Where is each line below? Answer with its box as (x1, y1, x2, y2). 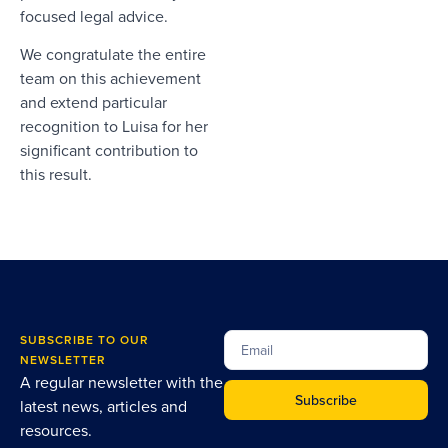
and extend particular (20, 91, 167, 114)
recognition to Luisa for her (20, 115, 208, 138)
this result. (20, 163, 92, 186)
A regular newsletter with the (20, 371, 223, 394)
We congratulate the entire (20, 43, 206, 66)
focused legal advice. (20, 4, 168, 27)
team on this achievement (20, 67, 201, 90)
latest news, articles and (20, 395, 187, 418)
